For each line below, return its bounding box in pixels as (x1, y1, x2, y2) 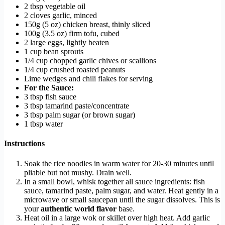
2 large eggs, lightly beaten (24, 38, 109, 47)
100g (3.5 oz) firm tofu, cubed (24, 29, 120, 38)
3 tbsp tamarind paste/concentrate (24, 101, 129, 110)
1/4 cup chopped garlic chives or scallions (24, 56, 156, 65)
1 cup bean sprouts (24, 47, 83, 56)
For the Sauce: (24, 83, 74, 92)
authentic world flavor (41, 204, 117, 213)
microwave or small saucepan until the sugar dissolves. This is (24, 195, 220, 204)
